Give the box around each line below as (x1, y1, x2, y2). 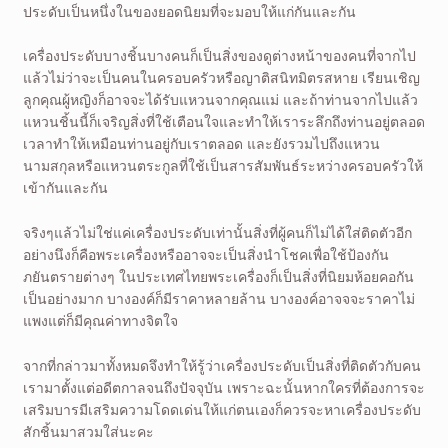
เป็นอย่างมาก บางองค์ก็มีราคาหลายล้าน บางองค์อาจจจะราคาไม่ (22, 288, 415, 308)
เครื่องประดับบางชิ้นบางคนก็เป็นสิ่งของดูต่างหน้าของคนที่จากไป (22, 46, 416, 66)
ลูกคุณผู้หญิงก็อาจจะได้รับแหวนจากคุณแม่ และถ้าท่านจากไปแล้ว (22, 90, 418, 110)
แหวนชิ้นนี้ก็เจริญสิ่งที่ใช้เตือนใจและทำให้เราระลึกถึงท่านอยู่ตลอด (22, 112, 425, 132)
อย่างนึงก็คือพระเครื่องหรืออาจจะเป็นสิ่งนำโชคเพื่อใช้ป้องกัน (22, 244, 389, 264)
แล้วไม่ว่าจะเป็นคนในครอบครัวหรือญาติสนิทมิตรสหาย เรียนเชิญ (22, 68, 420, 88)
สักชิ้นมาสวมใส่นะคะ (22, 421, 154, 441)
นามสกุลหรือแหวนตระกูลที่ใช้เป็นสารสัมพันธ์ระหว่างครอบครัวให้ (22, 156, 423, 176)
